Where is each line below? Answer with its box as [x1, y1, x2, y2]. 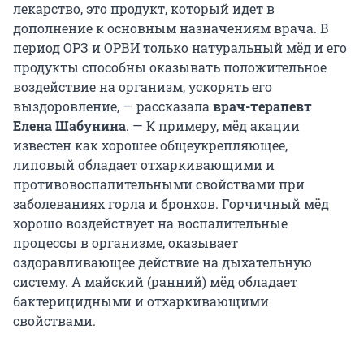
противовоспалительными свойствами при [13, 175, 305, 193]
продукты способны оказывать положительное [13, 58, 327, 76]
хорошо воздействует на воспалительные [13, 214, 288, 232]
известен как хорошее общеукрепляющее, [13, 136, 288, 154]
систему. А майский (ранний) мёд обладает [13, 273, 297, 291]
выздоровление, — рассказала [13, 97, 213, 115]
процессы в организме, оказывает [13, 234, 238, 252]
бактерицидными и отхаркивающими [13, 292, 269, 310]
